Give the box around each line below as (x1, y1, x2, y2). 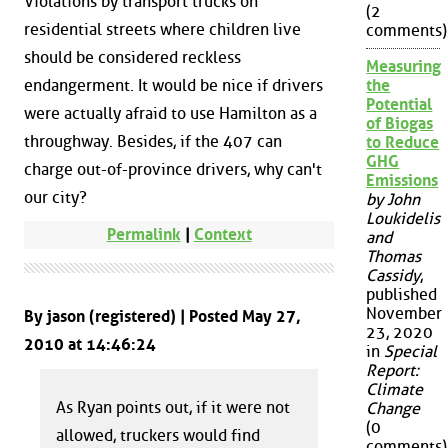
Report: (366, 361, 420, 381)
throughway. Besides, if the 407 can (24, 131, 282, 151)
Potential (366, 95, 433, 115)
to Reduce (366, 133, 440, 153)
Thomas (366, 247, 422, 267)
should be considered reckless (24, 47, 241, 67)
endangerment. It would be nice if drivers (24, 75, 323, 95)
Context (193, 225, 252, 245)
